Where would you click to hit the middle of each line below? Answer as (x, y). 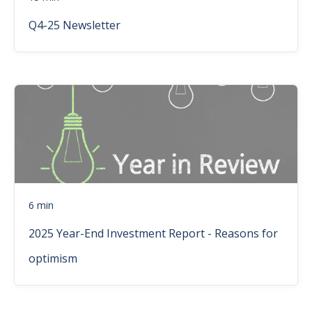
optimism (53, 259)
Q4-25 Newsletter (75, 25)
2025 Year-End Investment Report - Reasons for (153, 234)
